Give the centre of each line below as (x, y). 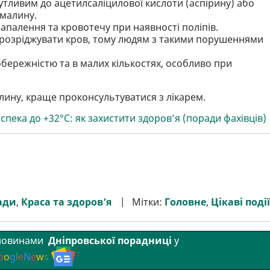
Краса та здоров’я (66, 202)
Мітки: (148, 202)
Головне (185, 202)
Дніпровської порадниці (109, 241)
